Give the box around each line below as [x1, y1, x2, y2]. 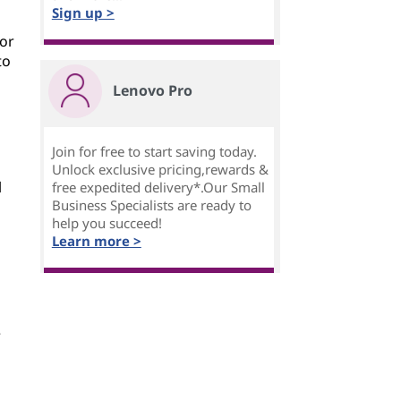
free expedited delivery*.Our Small [51, 178, 265, 196]
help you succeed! [51, 214, 162, 232]
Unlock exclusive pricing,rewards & [51, 160, 269, 178]
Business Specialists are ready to [51, 196, 252, 214]
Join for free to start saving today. [51, 142, 257, 160]
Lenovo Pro [112, 81, 192, 100]
